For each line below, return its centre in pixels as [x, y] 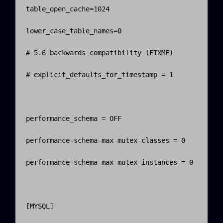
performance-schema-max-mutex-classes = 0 [106, 141]
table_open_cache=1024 [68, 9]
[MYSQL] [40, 206]
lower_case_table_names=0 [74, 31]
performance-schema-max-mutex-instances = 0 [110, 163]
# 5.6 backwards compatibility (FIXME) [100, 53]
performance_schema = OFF [74, 119]
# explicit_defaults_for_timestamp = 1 [100, 75]
